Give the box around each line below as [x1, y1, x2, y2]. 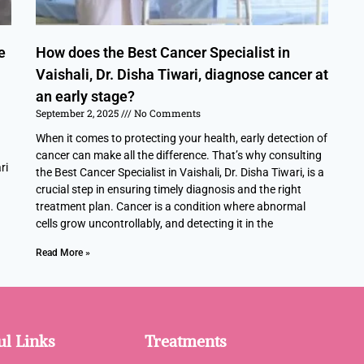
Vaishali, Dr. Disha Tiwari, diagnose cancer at [36, 65, 328, 83]
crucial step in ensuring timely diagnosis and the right [36, 182, 301, 196]
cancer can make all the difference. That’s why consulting [36, 148, 322, 162]
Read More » [36, 246, 90, 258]
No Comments [132, 106, 201, 119]
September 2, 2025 [36, 106, 121, 119]
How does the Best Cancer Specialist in [36, 43, 290, 61]
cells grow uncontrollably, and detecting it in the [36, 216, 273, 230]
